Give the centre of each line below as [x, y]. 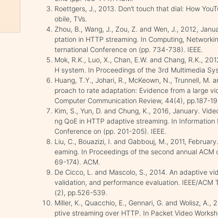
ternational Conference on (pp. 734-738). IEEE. [129, 49]
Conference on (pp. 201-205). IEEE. [111, 131]
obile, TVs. [71, 19]
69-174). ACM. [78, 162]
